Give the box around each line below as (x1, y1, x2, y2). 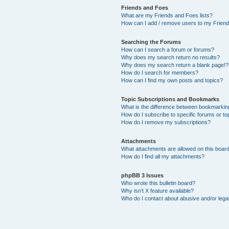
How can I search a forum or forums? (121, 46, 214, 53)
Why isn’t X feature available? (121, 187, 194, 194)
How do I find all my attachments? (121, 153, 204, 159)
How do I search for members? (121, 69, 198, 76)
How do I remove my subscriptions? (121, 119, 211, 125)
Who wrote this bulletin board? (121, 179, 195, 186)
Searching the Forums (121, 38, 181, 45)
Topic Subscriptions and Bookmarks (121, 96, 219, 102)
